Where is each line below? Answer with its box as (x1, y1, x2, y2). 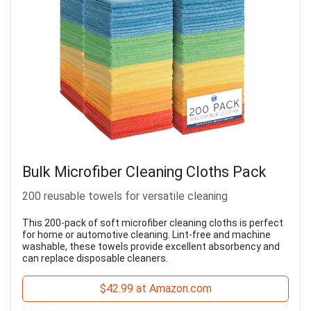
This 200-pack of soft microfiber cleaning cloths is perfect (22, 217, 283, 229)
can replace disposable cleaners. (22, 253, 168, 264)
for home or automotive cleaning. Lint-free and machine (22, 229, 271, 241)
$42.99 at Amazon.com (99, 282, 212, 296)
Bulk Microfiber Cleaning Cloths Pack (22, 163, 267, 181)
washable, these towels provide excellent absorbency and (22, 241, 280, 253)
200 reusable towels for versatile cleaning (22, 190, 228, 203)
